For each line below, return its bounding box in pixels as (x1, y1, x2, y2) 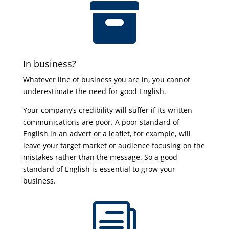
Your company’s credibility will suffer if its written (22, 105, 192, 115)
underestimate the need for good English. (22, 86, 166, 96)
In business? (22, 58, 76, 70)
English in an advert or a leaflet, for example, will (22, 129, 191, 139)
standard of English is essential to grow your (22, 164, 175, 174)
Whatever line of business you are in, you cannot (22, 75, 190, 84)
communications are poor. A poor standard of (22, 117, 179, 127)
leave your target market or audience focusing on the (22, 141, 205, 150)
